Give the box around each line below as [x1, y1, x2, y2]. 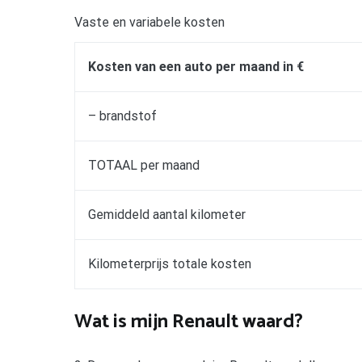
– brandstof [88, 107, 157, 124]
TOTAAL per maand [88, 157, 200, 173]
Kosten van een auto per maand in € [88, 58, 304, 74]
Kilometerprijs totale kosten [88, 255, 251, 271]
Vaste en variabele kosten [74, 14, 225, 30]
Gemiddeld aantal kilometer [88, 206, 246, 222]
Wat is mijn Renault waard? [74, 305, 303, 338]
